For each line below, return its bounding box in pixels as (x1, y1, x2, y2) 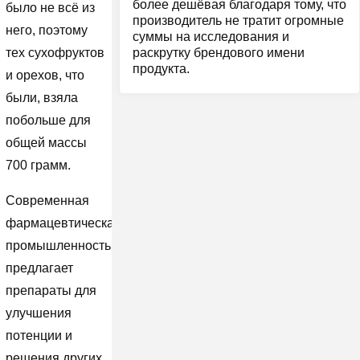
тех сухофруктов (5, 46, 104, 60)
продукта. (133, 62, 190, 76)
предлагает (5, 261, 73, 276)
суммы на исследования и (133, 30, 289, 44)
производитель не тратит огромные (133, 14, 344, 28)
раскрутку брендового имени (133, 46, 305, 60)
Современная (5, 194, 89, 208)
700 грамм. (5, 158, 71, 173)
